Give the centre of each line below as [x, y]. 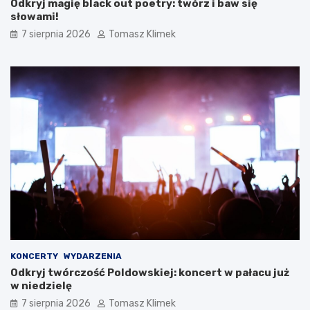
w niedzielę [41, 285]
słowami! [35, 16]
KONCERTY [34, 256]
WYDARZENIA [93, 256]
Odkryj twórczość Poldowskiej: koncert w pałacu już [150, 272]
